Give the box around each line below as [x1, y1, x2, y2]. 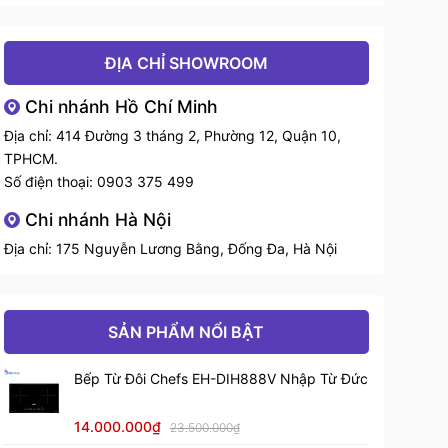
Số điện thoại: [3, 173, 97, 191]
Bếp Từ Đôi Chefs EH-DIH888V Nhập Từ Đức [73, 370, 368, 388]
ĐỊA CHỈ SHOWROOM [104, 53, 268, 74]
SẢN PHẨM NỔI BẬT [108, 322, 264, 343]
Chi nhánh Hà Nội [24, 209, 171, 231]
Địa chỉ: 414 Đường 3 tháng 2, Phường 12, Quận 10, [3, 127, 341, 145]
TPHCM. [3, 150, 58, 168]
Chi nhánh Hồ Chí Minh [24, 96, 218, 118]
